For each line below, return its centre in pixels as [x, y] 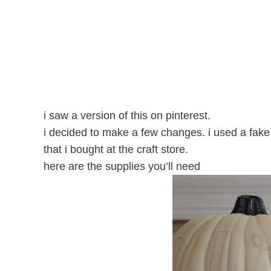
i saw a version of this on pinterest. [130, 115]
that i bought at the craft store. [120, 149]
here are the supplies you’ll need [122, 166]
